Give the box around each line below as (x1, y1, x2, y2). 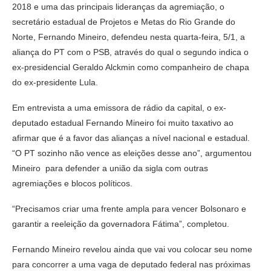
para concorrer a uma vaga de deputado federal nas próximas (12, 260, 250, 270)
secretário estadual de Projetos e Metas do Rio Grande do (12, 17, 235, 27)
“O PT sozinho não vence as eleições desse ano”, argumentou (12, 148, 252, 158)
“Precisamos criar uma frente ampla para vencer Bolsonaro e (12, 204, 246, 214)
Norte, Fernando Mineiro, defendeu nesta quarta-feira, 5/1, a (12, 32, 245, 42)
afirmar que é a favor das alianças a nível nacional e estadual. (12, 133, 250, 143)
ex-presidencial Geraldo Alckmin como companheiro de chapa (12, 62, 249, 73)
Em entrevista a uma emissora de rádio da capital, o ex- (12, 103, 226, 113)
